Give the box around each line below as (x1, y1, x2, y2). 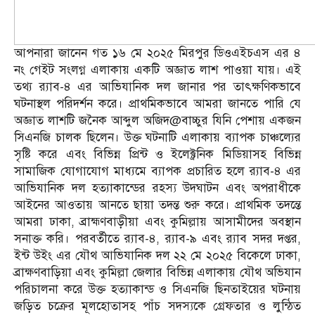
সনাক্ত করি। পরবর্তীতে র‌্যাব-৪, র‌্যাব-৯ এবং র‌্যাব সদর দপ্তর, (14, 231, 301, 247)
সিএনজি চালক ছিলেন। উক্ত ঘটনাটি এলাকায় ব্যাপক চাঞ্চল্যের (14, 130, 301, 146)
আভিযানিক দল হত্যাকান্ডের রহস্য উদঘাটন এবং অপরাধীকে (14, 181, 301, 196)
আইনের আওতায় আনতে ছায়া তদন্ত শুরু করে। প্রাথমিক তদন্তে (14, 198, 301, 213)
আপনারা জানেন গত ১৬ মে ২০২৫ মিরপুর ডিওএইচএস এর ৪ (14, 46, 301, 61)
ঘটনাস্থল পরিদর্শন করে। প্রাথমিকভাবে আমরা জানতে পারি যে (14, 96, 301, 112)
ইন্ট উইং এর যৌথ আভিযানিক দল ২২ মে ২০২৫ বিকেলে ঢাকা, (14, 248, 301, 264)
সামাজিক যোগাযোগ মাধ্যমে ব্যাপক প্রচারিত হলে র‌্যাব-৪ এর (14, 164, 301, 179)
